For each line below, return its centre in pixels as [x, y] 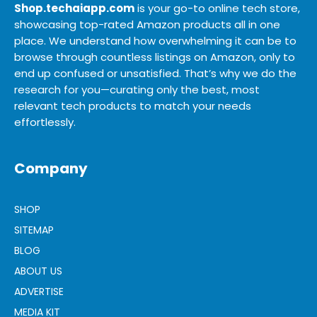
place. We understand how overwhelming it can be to [155, 40]
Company [51, 168]
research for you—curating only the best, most [137, 89]
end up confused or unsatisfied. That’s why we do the [155, 73]
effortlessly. [45, 122]
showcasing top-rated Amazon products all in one [147, 24]
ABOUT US [38, 271]
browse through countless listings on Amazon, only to [155, 57]
